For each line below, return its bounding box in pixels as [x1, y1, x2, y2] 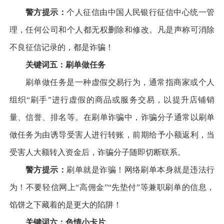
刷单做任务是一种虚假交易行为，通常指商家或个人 [25, 77, 215, 86]
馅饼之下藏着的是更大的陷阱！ [9, 200, 121, 209]
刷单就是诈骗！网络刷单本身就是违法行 [66, 165, 215, 174]
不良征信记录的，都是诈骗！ [9, 42, 113, 51]
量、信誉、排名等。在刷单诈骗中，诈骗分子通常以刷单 [9, 112, 215, 121]
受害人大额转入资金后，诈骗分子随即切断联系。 [9, 147, 185, 156]
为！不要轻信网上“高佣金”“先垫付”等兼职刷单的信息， [9, 182, 215, 191]
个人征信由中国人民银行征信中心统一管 [66, 7, 215, 16]
